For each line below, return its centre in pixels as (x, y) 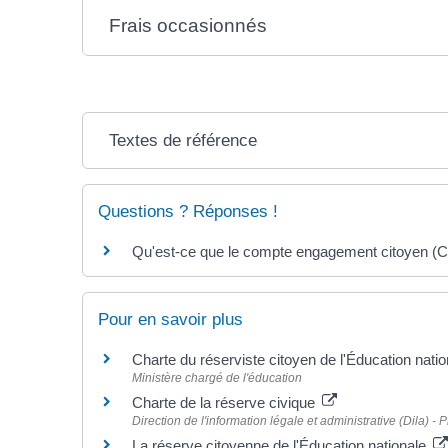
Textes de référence (183, 140)
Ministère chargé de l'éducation (217, 377)
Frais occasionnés (188, 25)
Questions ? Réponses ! (188, 211)
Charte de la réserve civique (225, 402)
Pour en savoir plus (170, 319)
